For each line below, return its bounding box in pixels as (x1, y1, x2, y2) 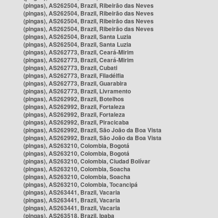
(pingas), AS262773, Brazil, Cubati (23, 63, 117, 72)
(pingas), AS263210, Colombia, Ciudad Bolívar (23, 157, 150, 165)
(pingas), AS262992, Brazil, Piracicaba (23, 118, 129, 127)
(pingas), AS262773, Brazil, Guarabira (23, 79, 127, 88)
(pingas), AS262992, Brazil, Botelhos (23, 94, 124, 103)
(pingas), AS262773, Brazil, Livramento (23, 87, 131, 95)
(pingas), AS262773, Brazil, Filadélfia (23, 71, 124, 80)
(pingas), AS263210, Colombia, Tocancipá (23, 180, 138, 189)
